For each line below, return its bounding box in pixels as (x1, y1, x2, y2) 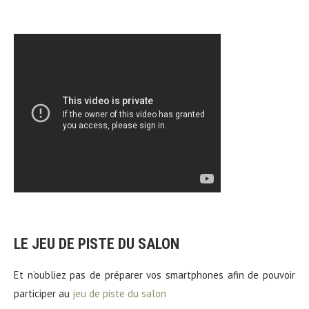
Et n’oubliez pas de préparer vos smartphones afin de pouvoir (14, 268, 295, 281)
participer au (14, 286, 72, 300)
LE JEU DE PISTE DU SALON (14, 235, 179, 252)
